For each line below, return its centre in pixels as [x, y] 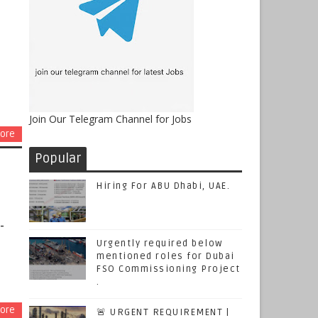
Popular [58, 158]
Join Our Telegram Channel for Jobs [110, 119]
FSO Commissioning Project [169, 269]
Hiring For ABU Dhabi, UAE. [163, 186]
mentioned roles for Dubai [166, 256]
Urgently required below [160, 243]
